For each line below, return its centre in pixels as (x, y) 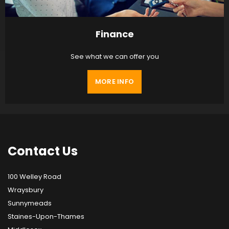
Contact (34, 151)
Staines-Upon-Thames (46, 216)
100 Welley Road (35, 176)
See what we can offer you (114, 56)
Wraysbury (26, 190)
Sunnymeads (30, 203)
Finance (114, 34)
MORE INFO (114, 81)
